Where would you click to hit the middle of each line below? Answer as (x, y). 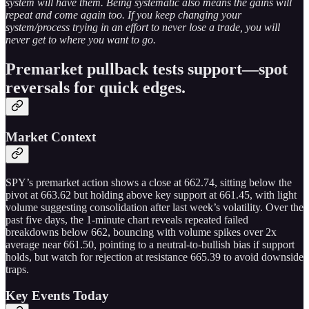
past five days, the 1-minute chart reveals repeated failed (127, 219)
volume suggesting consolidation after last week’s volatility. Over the (154, 207)
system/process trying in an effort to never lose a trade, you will (143, 27)
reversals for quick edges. (96, 87)
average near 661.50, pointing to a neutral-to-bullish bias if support (150, 244)
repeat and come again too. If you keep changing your (123, 14)
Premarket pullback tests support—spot (147, 69)
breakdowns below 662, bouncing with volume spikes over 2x (141, 232)
